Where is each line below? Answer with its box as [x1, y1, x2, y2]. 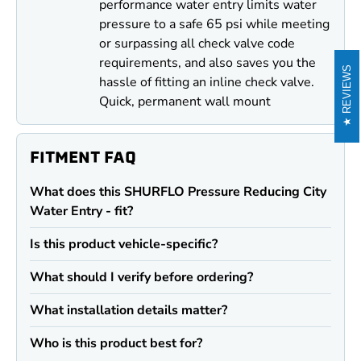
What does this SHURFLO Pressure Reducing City [30, 183, 326, 201]
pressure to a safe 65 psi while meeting [99, 15, 330, 34]
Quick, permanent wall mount [99, 93, 272, 111]
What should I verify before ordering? [30, 268, 253, 287]
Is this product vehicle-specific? [30, 235, 218, 254]
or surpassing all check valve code [99, 35, 296, 53]
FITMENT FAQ [30, 146, 136, 169]
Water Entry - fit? [30, 202, 133, 221]
